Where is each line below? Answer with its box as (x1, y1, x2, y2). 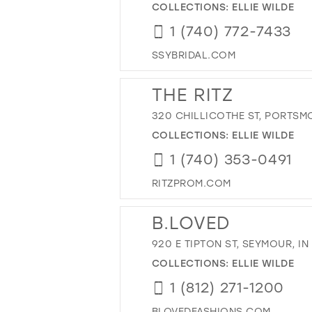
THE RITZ (152, 82, 233, 106)
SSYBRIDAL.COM (152, 47, 236, 61)
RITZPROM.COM (152, 175, 231, 189)
